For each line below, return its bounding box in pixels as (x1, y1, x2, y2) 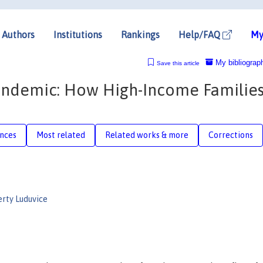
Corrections (208, 130, 253, 140)
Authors (2, 29, 35, 40)
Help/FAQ (178, 29, 222, 40)
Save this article (156, 59, 200, 66)
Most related (36, 130, 85, 140)
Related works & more (105, 130, 188, 140)
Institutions (53, 29, 102, 40)
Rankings (121, 29, 160, 40)
